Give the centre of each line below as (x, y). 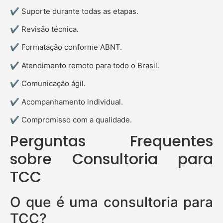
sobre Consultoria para (111, 160)
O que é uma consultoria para (111, 202)
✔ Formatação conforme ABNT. (66, 47)
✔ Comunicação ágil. (48, 84)
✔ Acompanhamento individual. (66, 102)
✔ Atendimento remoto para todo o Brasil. (85, 65)
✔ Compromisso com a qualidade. (71, 119)
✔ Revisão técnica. (44, 29)
